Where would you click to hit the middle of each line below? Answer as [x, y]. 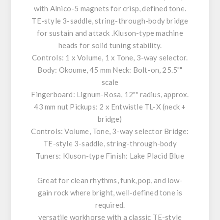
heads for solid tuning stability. [110, 45]
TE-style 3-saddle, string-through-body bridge [110, 21]
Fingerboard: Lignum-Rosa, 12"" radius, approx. [110, 94]
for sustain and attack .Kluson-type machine [110, 33]
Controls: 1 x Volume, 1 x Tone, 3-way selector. [110, 57]
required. [110, 205]
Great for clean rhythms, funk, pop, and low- [110, 180]
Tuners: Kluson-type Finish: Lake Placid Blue [110, 156]
